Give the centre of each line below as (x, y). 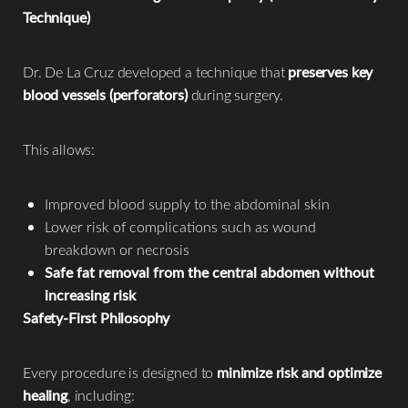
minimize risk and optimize (299, 372)
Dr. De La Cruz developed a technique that (156, 71)
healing (45, 394)
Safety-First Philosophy (97, 317)
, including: (101, 394)
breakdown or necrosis (117, 249)
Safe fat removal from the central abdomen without (209, 271)
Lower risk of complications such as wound (180, 226)
